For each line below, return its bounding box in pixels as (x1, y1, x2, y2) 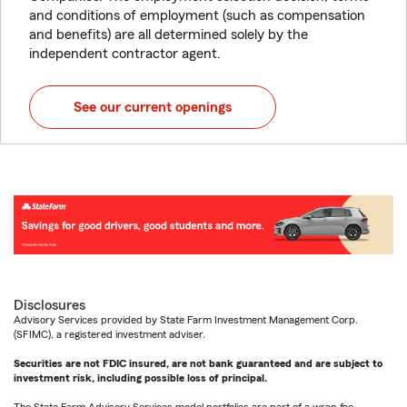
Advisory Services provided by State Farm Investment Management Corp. (14, 314, 358, 326)
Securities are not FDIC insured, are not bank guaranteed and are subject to (14, 358, 382, 370)
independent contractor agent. (29, 46, 221, 61)
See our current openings (74, 100, 232, 114)
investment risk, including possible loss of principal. (14, 372, 267, 384)
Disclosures (14, 298, 85, 313)
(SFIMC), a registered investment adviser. (14, 329, 205, 341)
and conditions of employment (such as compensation (29, 8, 365, 23)
